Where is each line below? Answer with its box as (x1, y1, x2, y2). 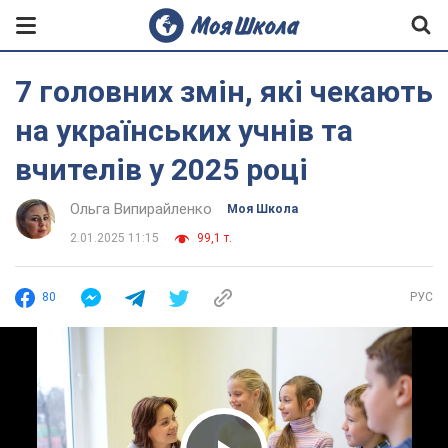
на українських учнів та (15, 113, 353, 148)
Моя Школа (227, 202, 298, 216)
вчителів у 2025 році (15, 152, 308, 187)
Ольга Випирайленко (70, 200, 212, 218)
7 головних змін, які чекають (15, 74, 433, 109)
